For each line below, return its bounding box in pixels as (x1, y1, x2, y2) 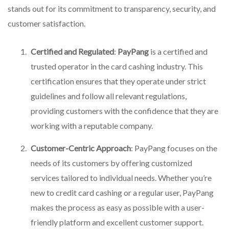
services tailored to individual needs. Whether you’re (31, 173, 212, 183)
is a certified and (149, 47, 208, 57)
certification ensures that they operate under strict (31, 76, 206, 86)
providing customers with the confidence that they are (31, 106, 218, 116)
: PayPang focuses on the (131, 143, 217, 153)
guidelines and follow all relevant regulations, (31, 91, 187, 101)
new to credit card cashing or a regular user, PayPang (31, 188, 214, 198)
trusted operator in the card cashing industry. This (31, 61, 203, 72)
